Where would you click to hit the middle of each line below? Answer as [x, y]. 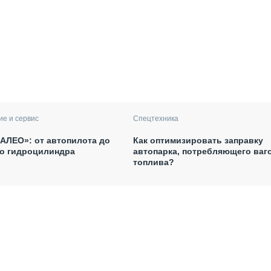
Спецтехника [155, 118]
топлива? [153, 162]
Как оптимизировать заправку [198, 140]
